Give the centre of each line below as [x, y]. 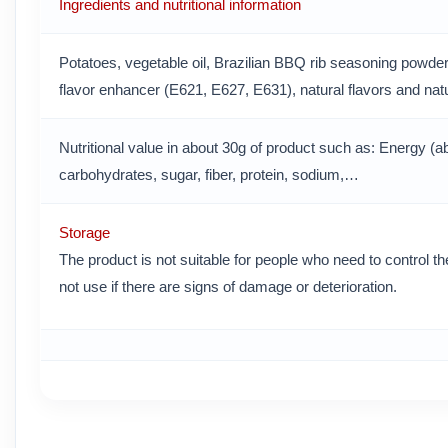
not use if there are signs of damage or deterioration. [228, 287]
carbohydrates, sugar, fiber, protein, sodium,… [209, 175]
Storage [84, 233]
